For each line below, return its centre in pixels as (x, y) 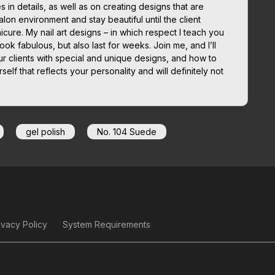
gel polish (45, 131)
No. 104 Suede (127, 131)
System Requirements (107, 224)
